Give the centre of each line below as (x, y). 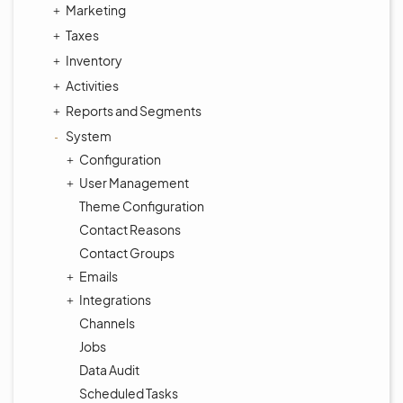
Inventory (94, 60)
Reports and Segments (134, 111)
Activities (92, 85)
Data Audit (109, 370)
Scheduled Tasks (129, 393)
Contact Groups (127, 253)
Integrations (115, 300)
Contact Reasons (130, 229)
